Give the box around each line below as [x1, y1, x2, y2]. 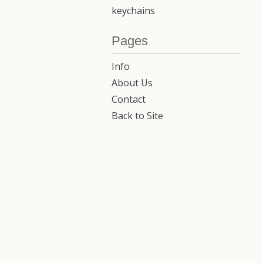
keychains [112, 4, 155, 18]
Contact [112, 93, 146, 106]
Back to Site [112, 109, 163, 123]
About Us [112, 76, 153, 90]
